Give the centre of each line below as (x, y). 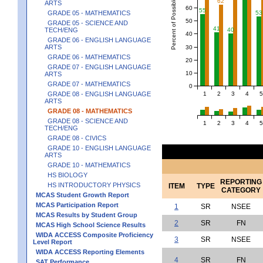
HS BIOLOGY (68, 175)
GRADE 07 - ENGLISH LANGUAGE (99, 67)
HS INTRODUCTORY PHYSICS (94, 185)
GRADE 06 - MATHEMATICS (89, 57)
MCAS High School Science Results (91, 225)
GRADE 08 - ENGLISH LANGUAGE (99, 94)
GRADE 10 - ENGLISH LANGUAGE (99, 148)
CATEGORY (241, 190)
